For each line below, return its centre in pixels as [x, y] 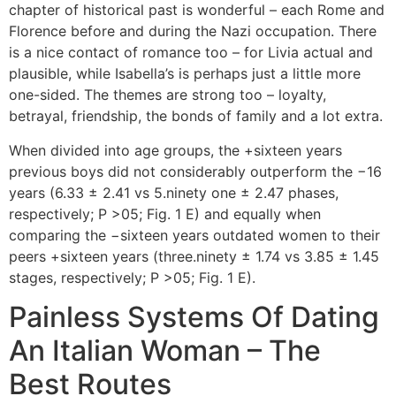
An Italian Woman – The [165, 350]
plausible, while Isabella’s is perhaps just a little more [185, 74]
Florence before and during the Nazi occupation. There [193, 31]
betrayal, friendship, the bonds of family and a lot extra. [196, 116]
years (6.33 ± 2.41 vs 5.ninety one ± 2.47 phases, [174, 192]
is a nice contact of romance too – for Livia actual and [191, 53]
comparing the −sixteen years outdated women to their [194, 235]
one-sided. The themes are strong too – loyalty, [168, 95]
